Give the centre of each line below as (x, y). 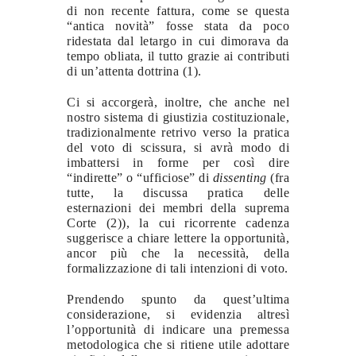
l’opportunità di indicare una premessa (178, 329)
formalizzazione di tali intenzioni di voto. (178, 268)
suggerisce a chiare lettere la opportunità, (178, 238)
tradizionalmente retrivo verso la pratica (178, 132)
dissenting (240, 177)
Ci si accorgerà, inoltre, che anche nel (178, 102)
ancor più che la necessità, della (178, 253)
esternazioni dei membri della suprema (178, 207)
